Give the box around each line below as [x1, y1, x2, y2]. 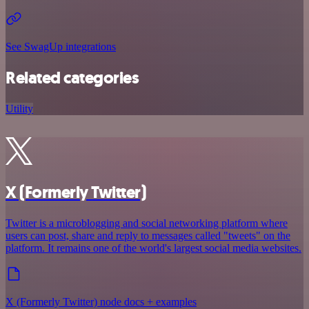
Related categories [6, 67, 139, 89]
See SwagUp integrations [6, 41, 116, 53]
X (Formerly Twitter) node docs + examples [6, 295, 197, 308]
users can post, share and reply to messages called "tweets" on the [6, 229, 290, 241]
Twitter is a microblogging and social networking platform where [6, 217, 288, 229]
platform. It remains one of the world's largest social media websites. [6, 241, 301, 254]
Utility [6, 102, 33, 114]
